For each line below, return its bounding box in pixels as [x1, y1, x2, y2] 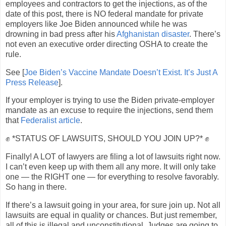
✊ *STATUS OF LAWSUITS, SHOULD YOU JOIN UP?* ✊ [6, 134, 209, 143]
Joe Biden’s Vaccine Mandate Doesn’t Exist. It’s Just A [24, 68, 217, 77]
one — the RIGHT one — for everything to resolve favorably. [6, 173, 219, 182]
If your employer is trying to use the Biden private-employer [6, 96, 214, 105]
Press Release [6, 78, 59, 87]
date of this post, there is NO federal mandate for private [6, 9, 203, 18]
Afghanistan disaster [117, 29, 189, 38]
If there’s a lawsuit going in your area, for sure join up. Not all [6, 200, 220, 209]
